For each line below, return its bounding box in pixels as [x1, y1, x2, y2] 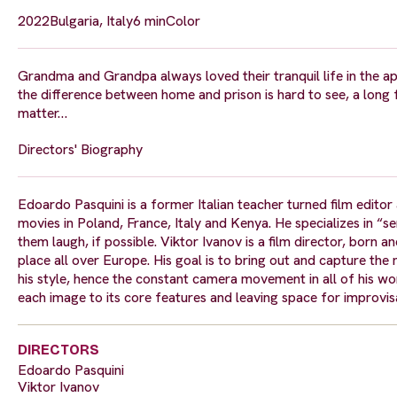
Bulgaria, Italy [50, 12, 133, 31]
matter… [18, 104, 67, 123]
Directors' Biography [18, 140, 143, 160]
